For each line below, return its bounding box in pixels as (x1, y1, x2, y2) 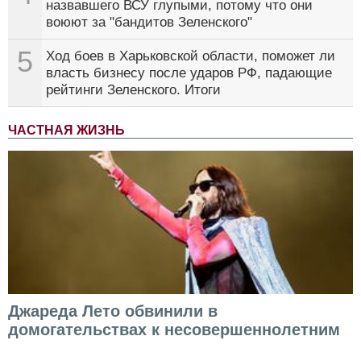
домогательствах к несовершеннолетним (8, 321, 340, 339)
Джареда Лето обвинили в (8, 302, 218, 321)
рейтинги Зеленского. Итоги (46, 82, 221, 98)
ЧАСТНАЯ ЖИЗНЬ (8, 123, 125, 138)
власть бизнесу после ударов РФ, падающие (46, 65, 332, 81)
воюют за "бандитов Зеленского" (46, 15, 252, 31)
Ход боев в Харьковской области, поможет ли (46, 48, 335, 64)
